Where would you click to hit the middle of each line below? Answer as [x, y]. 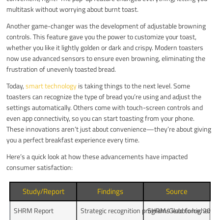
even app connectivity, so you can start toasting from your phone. [101, 118]
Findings [110, 191]
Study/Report [43, 191]
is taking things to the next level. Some [134, 85]
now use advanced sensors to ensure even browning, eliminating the [106, 58]
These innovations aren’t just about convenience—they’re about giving [109, 129]
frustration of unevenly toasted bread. [61, 69]
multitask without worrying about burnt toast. [73, 9]
